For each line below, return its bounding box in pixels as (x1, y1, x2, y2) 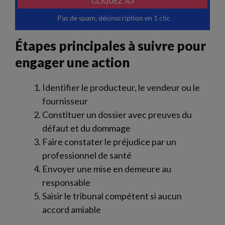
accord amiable (42, 204, 101, 215)
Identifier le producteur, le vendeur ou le (42, 82, 200, 93)
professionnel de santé (42, 150, 132, 161)
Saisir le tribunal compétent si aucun (42, 190, 182, 202)
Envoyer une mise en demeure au (42, 163, 171, 175)
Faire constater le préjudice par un (42, 136, 176, 148)
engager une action (15, 54, 130, 71)
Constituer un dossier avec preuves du (42, 109, 192, 121)
